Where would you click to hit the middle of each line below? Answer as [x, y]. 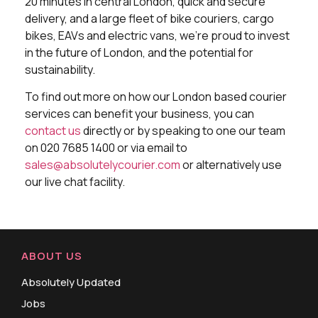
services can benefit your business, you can [139, 114]
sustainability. [60, 69]
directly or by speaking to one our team [183, 131]
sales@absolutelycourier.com [103, 165]
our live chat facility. [75, 182]
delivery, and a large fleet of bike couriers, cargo [149, 18]
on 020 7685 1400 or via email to [106, 148]
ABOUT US [52, 256]
